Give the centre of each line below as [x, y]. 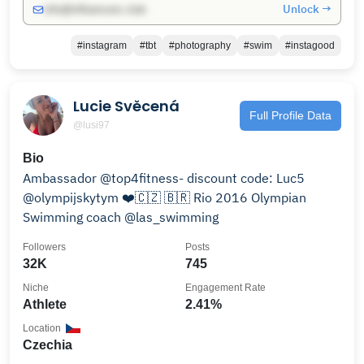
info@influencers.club [95, 9]
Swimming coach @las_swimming [121, 217]
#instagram [102, 45]
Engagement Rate [225, 288]
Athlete [45, 304]
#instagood [310, 45]
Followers [44, 247]
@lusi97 [91, 125]
